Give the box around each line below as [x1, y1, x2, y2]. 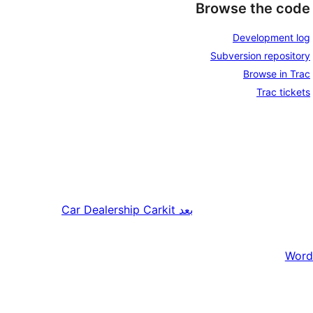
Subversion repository [210, 49, 310, 61]
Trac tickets [256, 85, 310, 98]
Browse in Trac [243, 67, 310, 80]
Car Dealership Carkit [61, 202, 175, 217]
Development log [233, 31, 310, 43]
